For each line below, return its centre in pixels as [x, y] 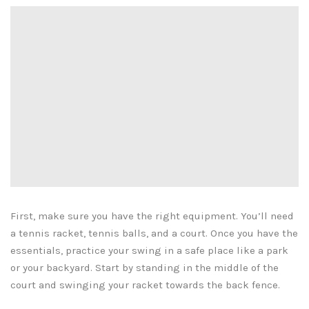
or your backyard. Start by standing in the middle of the [144, 268]
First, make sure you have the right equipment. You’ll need [152, 216]
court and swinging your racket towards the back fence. [145, 285]
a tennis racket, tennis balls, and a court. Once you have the [154, 233]
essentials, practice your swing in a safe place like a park [149, 251]
